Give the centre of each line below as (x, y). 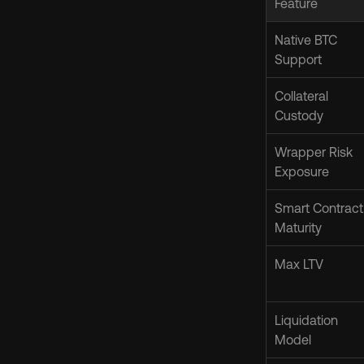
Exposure (302, 171)
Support (298, 59)
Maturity (298, 227)
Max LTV (299, 264)
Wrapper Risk (314, 152)
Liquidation (306, 320)
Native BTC (306, 40)
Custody (299, 115)
